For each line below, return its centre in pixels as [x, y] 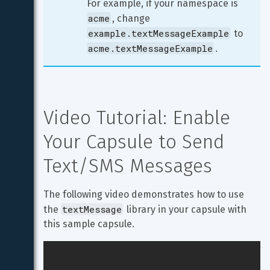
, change [132, 18]
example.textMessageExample [159, 33]
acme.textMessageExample [150, 48]
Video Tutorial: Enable [140, 118]
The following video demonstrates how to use [145, 194]
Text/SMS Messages [128, 166]
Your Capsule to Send [137, 142]
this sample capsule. [89, 224]
